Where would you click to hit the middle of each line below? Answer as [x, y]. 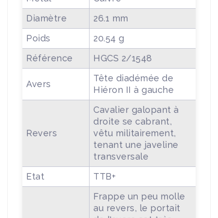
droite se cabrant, [133, 121]
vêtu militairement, [135, 133]
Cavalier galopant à [136, 109]
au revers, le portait [137, 208]
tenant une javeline [136, 145]
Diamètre [46, 18]
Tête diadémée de [133, 78]
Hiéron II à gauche [134, 90]
